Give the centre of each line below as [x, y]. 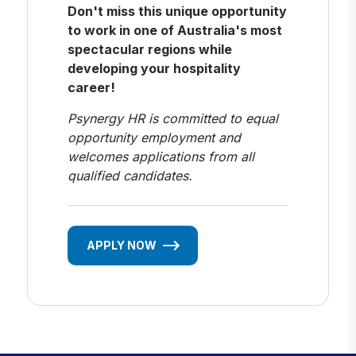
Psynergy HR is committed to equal [172, 118]
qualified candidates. [130, 175]
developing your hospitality [154, 68]
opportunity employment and [154, 137]
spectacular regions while [149, 49]
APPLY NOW [121, 245]
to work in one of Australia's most [174, 30]
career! [91, 87]
